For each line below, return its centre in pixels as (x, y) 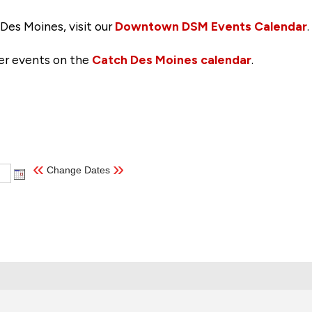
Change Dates (79, 170)
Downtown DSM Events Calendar (211, 26)
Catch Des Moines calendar (171, 59)
